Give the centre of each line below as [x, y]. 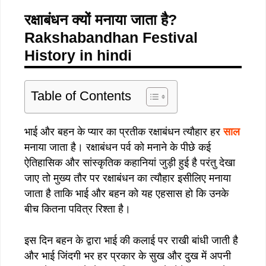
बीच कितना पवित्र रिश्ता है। [77, 209]
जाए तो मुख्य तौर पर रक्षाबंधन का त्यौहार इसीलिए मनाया [128, 178]
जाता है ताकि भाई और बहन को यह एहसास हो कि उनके [126, 193]
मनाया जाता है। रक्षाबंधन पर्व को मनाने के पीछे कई [118, 147]
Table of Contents [81, 96]
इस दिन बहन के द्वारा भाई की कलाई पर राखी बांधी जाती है [131, 240]
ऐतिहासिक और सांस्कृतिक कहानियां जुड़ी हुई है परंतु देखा [130, 162]
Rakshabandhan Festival [111, 37]
